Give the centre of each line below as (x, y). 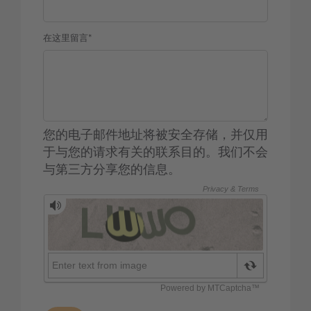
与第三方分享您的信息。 (112, 170)
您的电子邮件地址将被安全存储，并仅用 (155, 136)
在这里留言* (68, 39)
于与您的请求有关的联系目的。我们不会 (155, 153)
